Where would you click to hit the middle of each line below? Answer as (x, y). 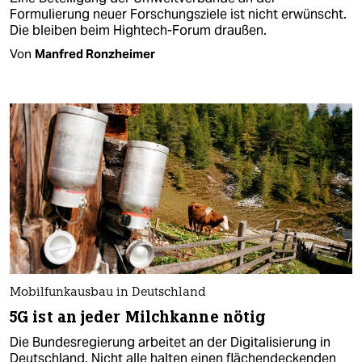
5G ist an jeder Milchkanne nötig (138, 318)
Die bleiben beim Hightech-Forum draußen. (138, 30)
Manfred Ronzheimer (95, 53)
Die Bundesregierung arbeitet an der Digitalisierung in (170, 343)
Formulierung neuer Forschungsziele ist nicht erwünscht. (178, 14)
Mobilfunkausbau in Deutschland (108, 293)
